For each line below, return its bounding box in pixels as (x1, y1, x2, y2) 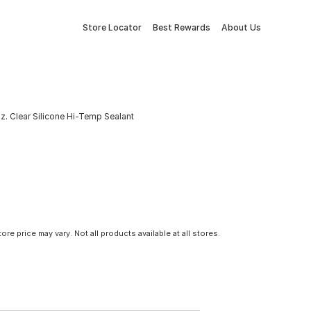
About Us (221, 22, 261, 33)
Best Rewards (153, 22, 210, 33)
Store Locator (83, 22, 142, 33)
